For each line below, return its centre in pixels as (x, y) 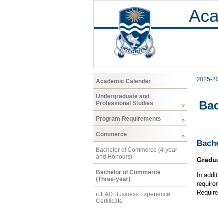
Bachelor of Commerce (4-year (136, 150)
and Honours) (114, 156)
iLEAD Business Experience (133, 194)
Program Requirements (128, 119)
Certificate (109, 201)
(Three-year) (113, 179)
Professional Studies (125, 103)
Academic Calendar (123, 81)
